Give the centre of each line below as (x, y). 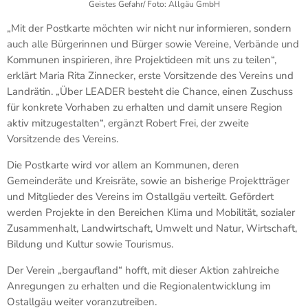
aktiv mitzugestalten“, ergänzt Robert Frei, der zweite (128, 123)
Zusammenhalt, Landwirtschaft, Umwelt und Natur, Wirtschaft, (152, 229)
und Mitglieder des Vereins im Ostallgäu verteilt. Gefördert (140, 197)
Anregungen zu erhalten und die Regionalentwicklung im (139, 286)
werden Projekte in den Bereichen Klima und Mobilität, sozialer (151, 213)
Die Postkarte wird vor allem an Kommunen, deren (123, 165)
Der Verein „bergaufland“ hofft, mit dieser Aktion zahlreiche (143, 271)
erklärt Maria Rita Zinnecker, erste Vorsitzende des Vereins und (150, 76)
